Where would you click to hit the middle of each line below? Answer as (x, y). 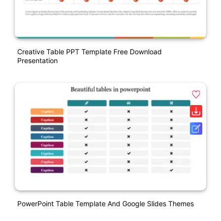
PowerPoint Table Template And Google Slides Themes (106, 203)
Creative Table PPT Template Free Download (90, 51)
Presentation (37, 60)
